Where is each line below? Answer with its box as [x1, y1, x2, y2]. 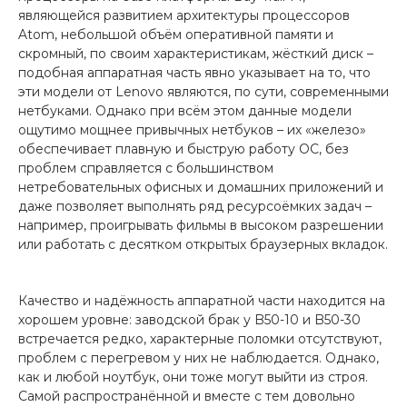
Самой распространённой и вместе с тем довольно [18, 387, 355, 404]
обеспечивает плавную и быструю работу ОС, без [18, 140, 349, 157]
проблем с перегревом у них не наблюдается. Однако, [18, 349, 379, 366]
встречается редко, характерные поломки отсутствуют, [18, 330, 382, 347]
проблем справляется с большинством [18, 159, 273, 176]
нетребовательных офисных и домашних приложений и [18, 178, 383, 195]
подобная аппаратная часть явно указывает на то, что [18, 64, 371, 81]
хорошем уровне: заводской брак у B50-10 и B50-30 [18, 311, 361, 328]
